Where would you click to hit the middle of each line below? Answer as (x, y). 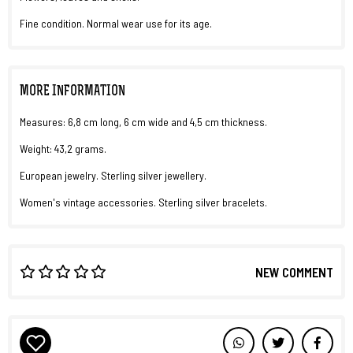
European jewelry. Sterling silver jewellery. (113, 175)
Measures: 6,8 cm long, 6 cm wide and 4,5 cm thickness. (143, 122)
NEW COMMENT (294, 272)
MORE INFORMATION (72, 92)
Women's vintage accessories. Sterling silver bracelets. (143, 202)
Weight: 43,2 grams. (64, 149)
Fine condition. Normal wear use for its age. (117, 23)
